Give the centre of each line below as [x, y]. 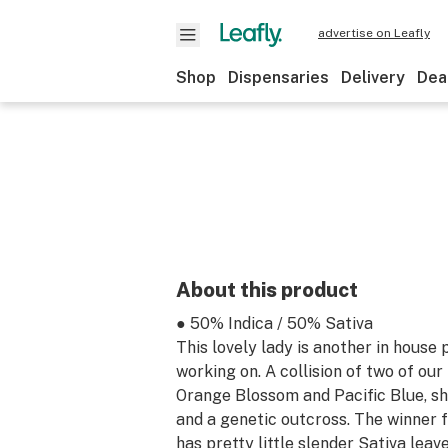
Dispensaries [278, 77]
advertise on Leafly [374, 33]
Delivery [373, 77]
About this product [267, 290]
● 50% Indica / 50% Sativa [274, 323]
